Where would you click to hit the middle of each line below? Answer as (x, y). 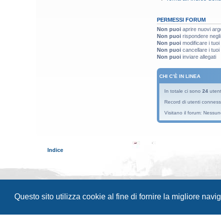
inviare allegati (199, 56)
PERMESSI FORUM (181, 19)
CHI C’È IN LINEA (180, 76)
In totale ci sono (183, 91)
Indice (55, 150)
